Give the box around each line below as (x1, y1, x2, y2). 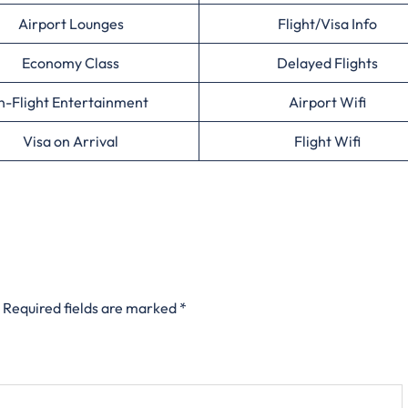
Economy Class (22, 54, 119, 72)
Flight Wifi (294, 132, 361, 150)
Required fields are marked (3, 299, 179, 317)
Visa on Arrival (23, 132, 118, 150)
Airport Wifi (289, 93, 366, 111)
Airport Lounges (17, 15, 124, 33)
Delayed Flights (277, 54, 378, 72)
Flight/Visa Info (278, 15, 377, 33)
